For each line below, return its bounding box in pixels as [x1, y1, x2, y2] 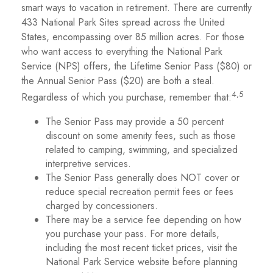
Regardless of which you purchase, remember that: [21, 90, 232, 104]
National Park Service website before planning [46, 254, 238, 269]
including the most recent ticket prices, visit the [46, 240, 238, 255]
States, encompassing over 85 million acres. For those [21, 29, 244, 44]
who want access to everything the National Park [21, 44, 222, 58]
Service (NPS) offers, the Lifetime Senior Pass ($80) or [21, 58, 252, 73]
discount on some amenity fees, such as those [46, 128, 236, 143]
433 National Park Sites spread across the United [21, 15, 225, 29]
